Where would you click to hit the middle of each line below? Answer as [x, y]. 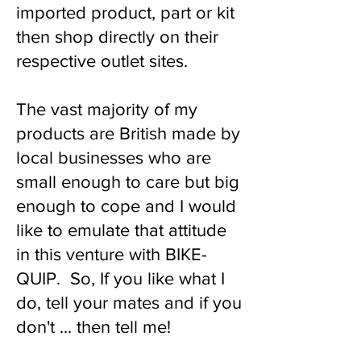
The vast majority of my [107, 109]
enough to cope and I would [126, 206]
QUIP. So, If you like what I [120, 278]
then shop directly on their [117, 37]
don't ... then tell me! [93, 327]
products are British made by [128, 133]
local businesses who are [114, 158]
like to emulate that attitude [121, 230]
